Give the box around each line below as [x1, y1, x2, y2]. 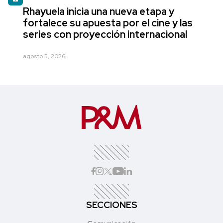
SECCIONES [86, 199, 137, 211]
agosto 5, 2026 [23, 52, 65, 60]
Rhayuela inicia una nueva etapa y [23, 4, 174, 18]
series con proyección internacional [23, 27, 187, 41]
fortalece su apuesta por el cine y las [23, 16, 193, 29]
